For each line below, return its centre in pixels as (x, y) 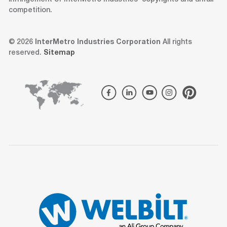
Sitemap (59, 53)
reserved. (26, 53)
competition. (30, 10)
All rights (176, 42)
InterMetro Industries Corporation (98, 42)
